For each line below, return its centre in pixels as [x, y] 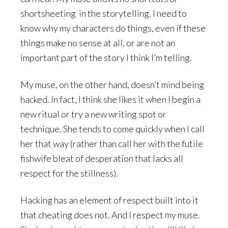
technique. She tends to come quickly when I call [112, 129]
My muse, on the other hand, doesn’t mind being [112, 85]
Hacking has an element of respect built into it [109, 200]
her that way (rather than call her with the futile [112, 144]
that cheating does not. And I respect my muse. [110, 215]
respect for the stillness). [69, 173]
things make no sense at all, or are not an [98, 43]
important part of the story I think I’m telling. [106, 58]
